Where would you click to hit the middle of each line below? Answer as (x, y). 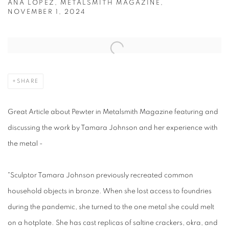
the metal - (25, 144)
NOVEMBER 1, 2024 (47, 12)
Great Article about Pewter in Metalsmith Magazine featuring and (113, 112)
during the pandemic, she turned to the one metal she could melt (111, 207)
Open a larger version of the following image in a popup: (100, 45)
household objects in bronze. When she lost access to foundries (110, 191)
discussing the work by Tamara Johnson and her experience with (113, 128)
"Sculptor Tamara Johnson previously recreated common (100, 176)
